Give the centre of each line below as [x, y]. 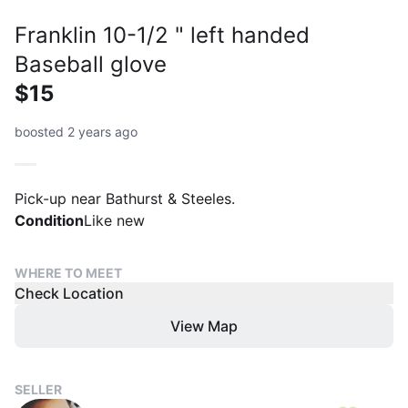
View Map [204, 326]
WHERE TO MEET [68, 272]
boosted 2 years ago [76, 131]
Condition [49, 220]
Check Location [69, 293]
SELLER [38, 389]
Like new [114, 220]
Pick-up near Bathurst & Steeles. [125, 198]
